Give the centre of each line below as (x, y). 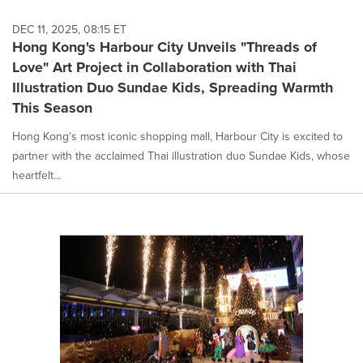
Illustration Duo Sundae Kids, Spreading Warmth (173, 87)
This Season (52, 107)
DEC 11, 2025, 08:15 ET (69, 29)
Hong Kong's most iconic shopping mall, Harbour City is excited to (177, 136)
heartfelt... (36, 175)
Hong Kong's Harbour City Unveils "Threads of (164, 47)
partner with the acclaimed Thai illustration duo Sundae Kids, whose (181, 155)
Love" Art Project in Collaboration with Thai (154, 67)
